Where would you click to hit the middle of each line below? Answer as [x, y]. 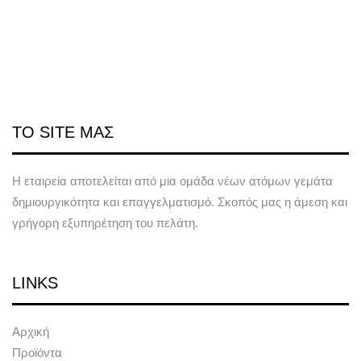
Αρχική [31, 332]
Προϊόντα [37, 353]
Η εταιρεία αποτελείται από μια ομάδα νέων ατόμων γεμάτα [172, 181]
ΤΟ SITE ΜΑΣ [63, 132]
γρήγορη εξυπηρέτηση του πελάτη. [105, 223]
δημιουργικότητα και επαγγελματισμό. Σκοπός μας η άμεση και [180, 202]
